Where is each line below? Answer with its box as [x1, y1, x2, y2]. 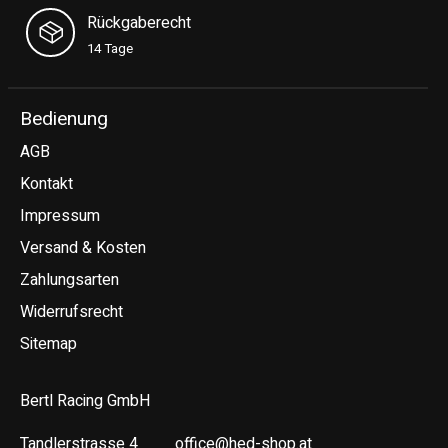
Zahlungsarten [20, 267, 119, 292]
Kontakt [20, 171, 73, 196]
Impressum [20, 203, 100, 228]
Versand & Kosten [20, 235, 146, 260]
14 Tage [87, 39, 134, 60]
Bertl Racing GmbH [20, 388, 150, 413]
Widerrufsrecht [20, 299, 123, 324]
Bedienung [20, 104, 108, 133]
